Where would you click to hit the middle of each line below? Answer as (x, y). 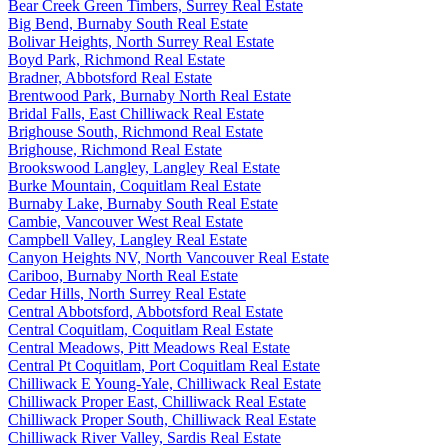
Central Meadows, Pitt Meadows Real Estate (149, 347)
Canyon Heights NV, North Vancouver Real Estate (168, 257)
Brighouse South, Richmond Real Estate (135, 131)
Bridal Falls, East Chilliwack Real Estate (136, 113)
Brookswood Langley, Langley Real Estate (144, 167)
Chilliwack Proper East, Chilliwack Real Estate (157, 401)
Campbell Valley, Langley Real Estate (127, 239)
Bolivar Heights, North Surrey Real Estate (141, 41)
